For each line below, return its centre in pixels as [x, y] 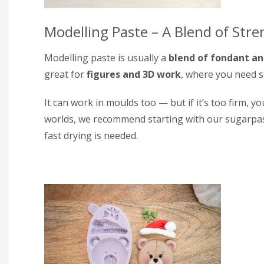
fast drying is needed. [91, 135]
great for [65, 74]
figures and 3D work [134, 74]
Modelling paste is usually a [106, 57]
